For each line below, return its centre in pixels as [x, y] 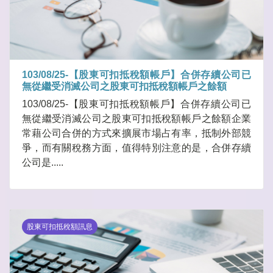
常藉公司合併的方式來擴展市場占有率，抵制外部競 [136, 133]
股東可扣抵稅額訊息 [60, 227]
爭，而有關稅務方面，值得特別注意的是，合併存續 [136, 148]
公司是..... [43, 163]
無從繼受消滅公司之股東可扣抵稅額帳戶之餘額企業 [136, 119]
